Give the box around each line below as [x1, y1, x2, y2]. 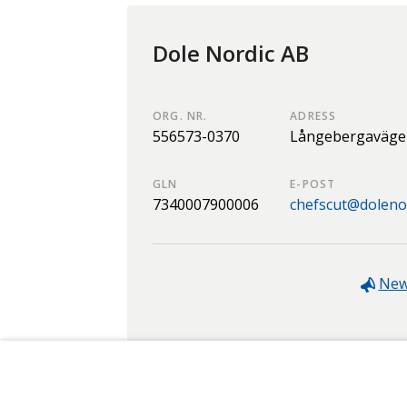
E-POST [290, 175, 336, 192]
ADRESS [290, 107, 337, 124]
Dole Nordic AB [153, 37, 309, 68]
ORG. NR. [153, 107, 208, 124]
